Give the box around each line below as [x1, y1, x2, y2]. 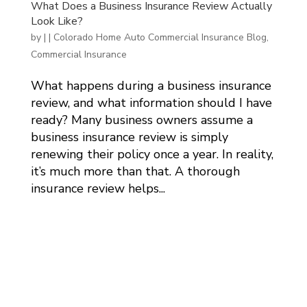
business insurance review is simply [30, 129, 228, 146]
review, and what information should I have [30, 95, 272, 112]
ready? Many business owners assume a [30, 112, 253, 129]
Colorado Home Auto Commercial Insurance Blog [53, 31, 267, 45]
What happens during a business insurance [30, 77, 271, 95]
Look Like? [30, 14, 83, 29]
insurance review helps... [30, 180, 165, 197]
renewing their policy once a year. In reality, [30, 146, 273, 163]
